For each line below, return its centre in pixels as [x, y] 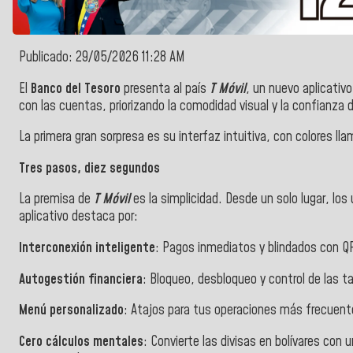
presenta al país [165, 89]
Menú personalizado [71, 311]
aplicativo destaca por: [78, 217]
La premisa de [55, 200]
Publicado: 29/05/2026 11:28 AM [102, 58]
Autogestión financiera [81, 279]
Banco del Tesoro [76, 89]
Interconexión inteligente [87, 249]
